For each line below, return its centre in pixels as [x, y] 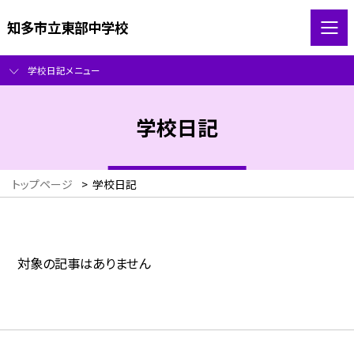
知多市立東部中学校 [67, 27]
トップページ [42, 185]
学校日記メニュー [64, 70]
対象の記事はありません [84, 264]
